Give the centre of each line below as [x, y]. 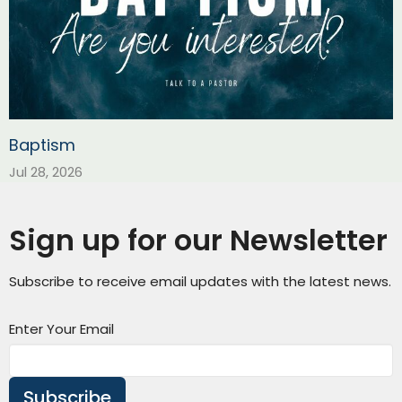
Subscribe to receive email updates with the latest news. [200, 282]
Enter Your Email [61, 329]
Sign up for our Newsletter [198, 240]
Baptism [42, 145]
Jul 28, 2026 [46, 172]
